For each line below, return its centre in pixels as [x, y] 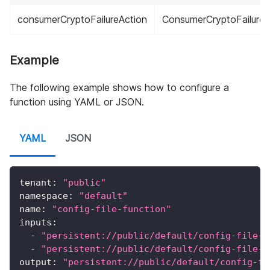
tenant [36, 182]
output [36, 262]
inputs [36, 222]
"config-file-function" [111, 209]
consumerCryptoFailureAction [82, 19]
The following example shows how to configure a [119, 87]
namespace [44, 196]
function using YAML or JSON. [77, 102]
